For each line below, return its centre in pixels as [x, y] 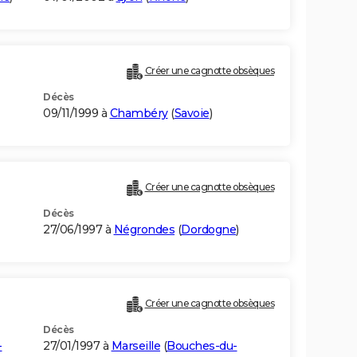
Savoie [192, 114]
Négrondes [144, 230]
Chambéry [139, 114]
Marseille [135, 346]
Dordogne [208, 230]
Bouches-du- [202, 346]
